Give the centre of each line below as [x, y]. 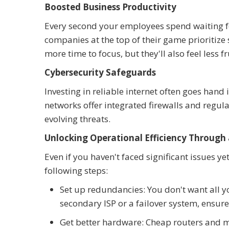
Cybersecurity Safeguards [100, 72]
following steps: [76, 170]
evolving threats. [77, 119]
